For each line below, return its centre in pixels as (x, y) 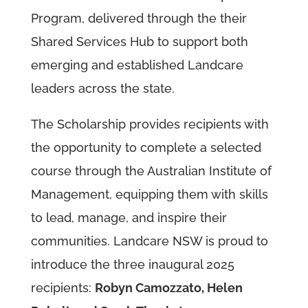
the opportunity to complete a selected (146, 148)
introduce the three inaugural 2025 (132, 265)
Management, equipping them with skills (149, 195)
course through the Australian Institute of (151, 171)
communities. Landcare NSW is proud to (149, 241)
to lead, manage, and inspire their (129, 218)
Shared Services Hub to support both (139, 42)
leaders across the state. (102, 89)
